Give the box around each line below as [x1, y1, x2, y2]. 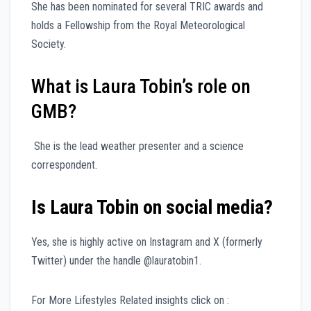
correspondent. [31, 158, 97, 172]
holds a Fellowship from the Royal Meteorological [31, 19, 245, 33]
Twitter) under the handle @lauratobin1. [31, 254, 201, 268]
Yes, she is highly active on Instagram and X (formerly [31, 235, 262, 249]
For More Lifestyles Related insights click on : [31, 294, 229, 308]
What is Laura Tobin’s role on [31, 75, 251, 99]
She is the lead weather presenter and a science [31, 140, 244, 153]
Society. [31, 37, 66, 51]
